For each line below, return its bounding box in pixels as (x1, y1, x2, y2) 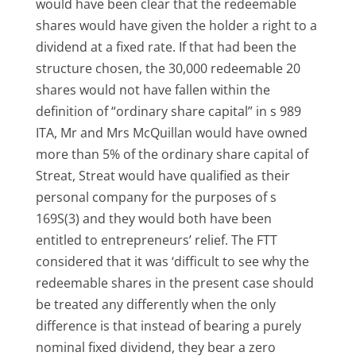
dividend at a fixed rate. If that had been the (35, 37, 296, 56)
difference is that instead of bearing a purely (35, 316, 301, 335)
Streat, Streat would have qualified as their (35, 166, 290, 184)
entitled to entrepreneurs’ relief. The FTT (35, 230, 277, 249)
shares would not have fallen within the (35, 80, 270, 99)
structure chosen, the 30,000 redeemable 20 (35, 59, 300, 77)
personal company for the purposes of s (35, 188, 277, 206)
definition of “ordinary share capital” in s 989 (35, 102, 301, 120)
